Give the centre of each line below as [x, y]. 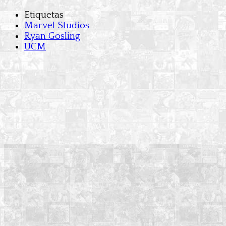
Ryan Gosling [52, 36]
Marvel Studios [57, 25]
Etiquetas [44, 15]
